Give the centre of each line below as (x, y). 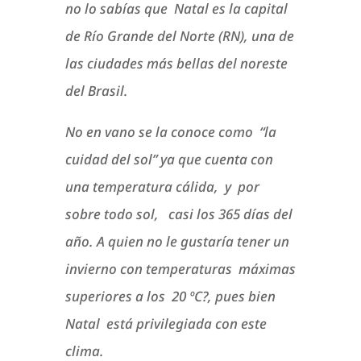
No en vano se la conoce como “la (170, 132)
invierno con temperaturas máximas (180, 269)
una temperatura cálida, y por (162, 187)
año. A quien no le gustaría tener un (177, 242)
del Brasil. (96, 91)
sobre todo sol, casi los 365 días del (178, 214)
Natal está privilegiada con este (166, 324)
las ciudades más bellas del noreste (176, 64)
